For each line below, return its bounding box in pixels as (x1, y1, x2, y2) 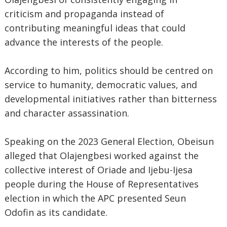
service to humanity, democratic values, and (4, 79, 197, 91)
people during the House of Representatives (4, 178, 199, 190)
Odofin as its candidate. (4, 206, 107, 218)
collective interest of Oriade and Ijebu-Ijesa (4, 164, 193, 176)
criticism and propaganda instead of (4, 8, 164, 20)
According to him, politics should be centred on (4, 64, 213, 77)
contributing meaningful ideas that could (4, 22, 185, 34)
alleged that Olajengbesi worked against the (4, 149, 199, 162)
